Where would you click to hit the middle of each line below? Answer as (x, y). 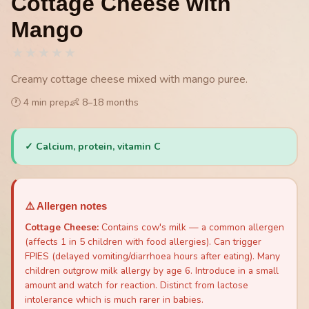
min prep (49, 103)
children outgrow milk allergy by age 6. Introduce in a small (152, 270)
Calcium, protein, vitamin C (98, 146)
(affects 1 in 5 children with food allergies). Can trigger (143, 241)
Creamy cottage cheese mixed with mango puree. (129, 80)
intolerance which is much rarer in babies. (114, 299)
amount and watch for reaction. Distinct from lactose (137, 285)
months (121, 103)
